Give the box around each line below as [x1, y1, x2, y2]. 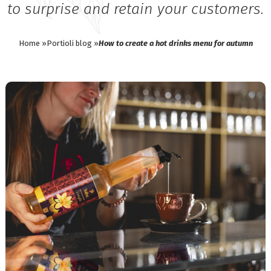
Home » [18, 39, 47, 48]
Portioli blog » [46, 39, 99, 48]
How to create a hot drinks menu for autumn [98, 39, 253, 48]
